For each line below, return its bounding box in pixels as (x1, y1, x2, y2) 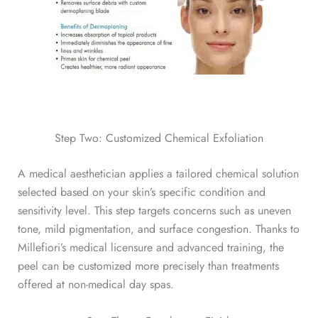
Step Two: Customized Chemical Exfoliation (55, 130, 263, 147)
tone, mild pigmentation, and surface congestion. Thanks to (17, 221, 300, 238)
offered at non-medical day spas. (17, 276, 174, 293)
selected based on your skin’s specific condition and (17, 184, 265, 201)
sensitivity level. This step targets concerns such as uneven (17, 202, 291, 219)
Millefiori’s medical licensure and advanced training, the (17, 239, 284, 256)
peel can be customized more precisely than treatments (17, 258, 279, 275)
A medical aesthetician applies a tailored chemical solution (17, 165, 299, 182)
